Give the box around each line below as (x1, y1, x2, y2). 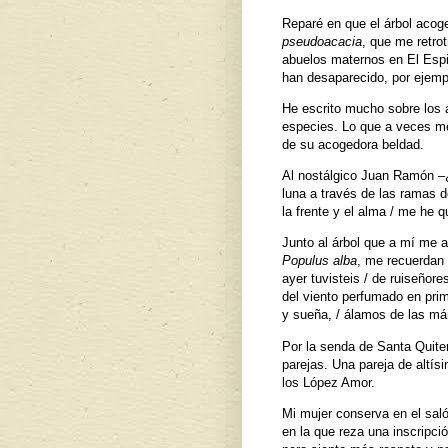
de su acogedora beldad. (282, 137, 424, 153)
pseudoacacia (282, 33, 362, 49)
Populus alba (282, 253, 357, 269)
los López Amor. (282, 374, 375, 390)
